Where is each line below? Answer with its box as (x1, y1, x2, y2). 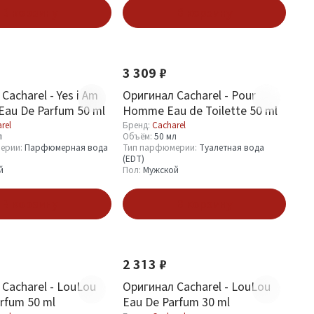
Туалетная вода (199, 142, 264, 153)
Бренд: (123, 120, 152, 130)
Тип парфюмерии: (123, 142, 199, 153)
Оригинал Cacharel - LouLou (123, 280, 271, 293)
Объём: (123, 131, 154, 142)
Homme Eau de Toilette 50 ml (123, 104, 278, 117)
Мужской (143, 165, 179, 175)
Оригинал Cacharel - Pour (123, 88, 256, 102)
